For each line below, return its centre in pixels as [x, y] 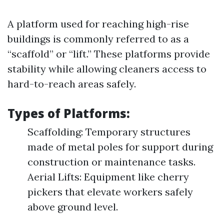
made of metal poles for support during [120, 147]
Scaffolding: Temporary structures [109, 132]
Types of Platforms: [69, 113]
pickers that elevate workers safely [110, 192]
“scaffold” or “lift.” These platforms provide [109, 54]
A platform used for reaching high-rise [98, 24]
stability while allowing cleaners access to [107, 69]
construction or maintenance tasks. [111, 162]
